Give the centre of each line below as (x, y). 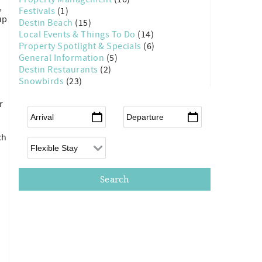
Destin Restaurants (60, 70)
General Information (63, 58)
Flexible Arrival (57, 142)
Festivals (38, 11)
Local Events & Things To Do (78, 35)
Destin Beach (47, 23)
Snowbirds (42, 81)
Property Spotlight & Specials (81, 46)
